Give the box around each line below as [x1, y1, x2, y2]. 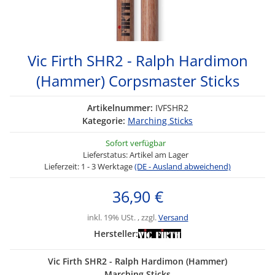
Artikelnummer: [87, 102, 155, 114]
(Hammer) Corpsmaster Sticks [36, 71, 239, 91]
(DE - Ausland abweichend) [134, 161, 231, 172]
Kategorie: [82, 115, 128, 126]
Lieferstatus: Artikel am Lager [82, 149, 188, 160]
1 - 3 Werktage [81, 161, 134, 172]
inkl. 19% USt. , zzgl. [87, 212, 158, 223]
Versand [158, 212, 188, 223]
